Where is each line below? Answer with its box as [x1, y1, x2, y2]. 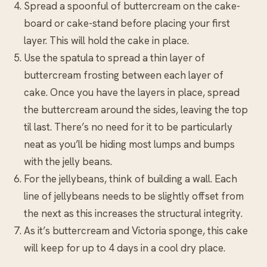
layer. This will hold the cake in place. [24, 34, 189, 48]
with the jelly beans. [24, 155, 112, 169]
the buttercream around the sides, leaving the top [24, 103, 248, 117]
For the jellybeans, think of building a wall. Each [24, 172, 237, 186]
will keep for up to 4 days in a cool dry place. [24, 241, 225, 255]
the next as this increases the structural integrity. [24, 207, 243, 221]
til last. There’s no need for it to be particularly [24, 120, 232, 134]
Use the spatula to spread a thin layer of [24, 51, 205, 65]
